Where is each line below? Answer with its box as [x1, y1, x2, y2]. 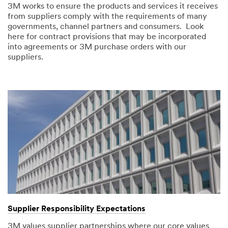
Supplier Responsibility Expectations [8, 205, 146, 214]
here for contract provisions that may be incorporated [8, 33, 206, 42]
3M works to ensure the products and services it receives [8, 3, 218, 11]
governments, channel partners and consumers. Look [8, 23, 204, 32]
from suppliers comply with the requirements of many [8, 13, 207, 21]
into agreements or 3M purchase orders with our [8, 43, 186, 52]
